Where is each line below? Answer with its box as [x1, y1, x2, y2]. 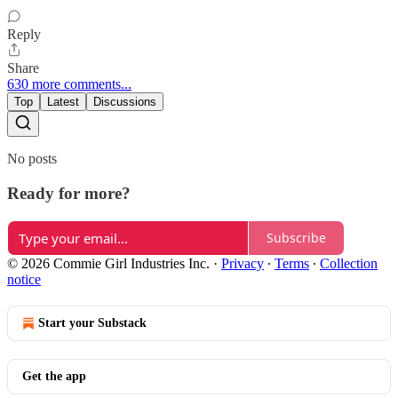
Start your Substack [38, 315, 147, 330]
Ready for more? [7, 184, 131, 203]
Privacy [221, 255, 264, 271]
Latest [47, 95, 79, 109]
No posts [7, 151, 57, 167]
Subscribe [267, 229, 326, 247]
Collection [320, 255, 378, 271]
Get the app [22, 369, 86, 383]
